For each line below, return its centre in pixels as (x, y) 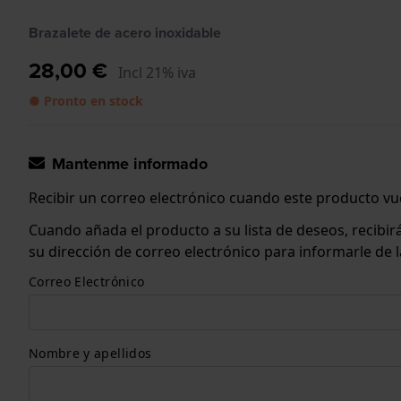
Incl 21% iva (157, 72)
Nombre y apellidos (90, 353)
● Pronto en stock (86, 100)
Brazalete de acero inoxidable (125, 32)
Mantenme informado (130, 163)
